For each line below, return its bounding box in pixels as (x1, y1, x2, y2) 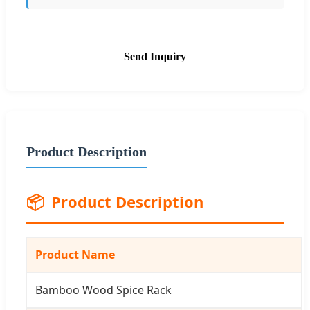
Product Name (35, 246, 115, 262)
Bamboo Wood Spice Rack (35, 282, 172, 298)
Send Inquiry (124, 50, 186, 62)
